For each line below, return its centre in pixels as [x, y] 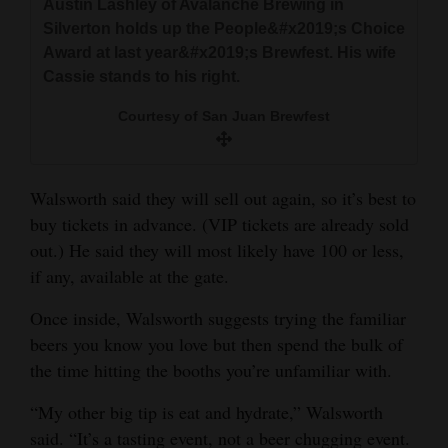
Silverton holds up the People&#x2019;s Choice [224, 29]
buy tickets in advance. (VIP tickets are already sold [219, 224]
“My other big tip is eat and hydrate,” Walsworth [206, 412]
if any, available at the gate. [129, 276]
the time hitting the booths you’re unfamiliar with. [211, 370]
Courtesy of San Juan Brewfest [224, 116]
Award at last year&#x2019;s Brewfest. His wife [219, 53]
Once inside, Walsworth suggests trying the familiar [218, 318]
